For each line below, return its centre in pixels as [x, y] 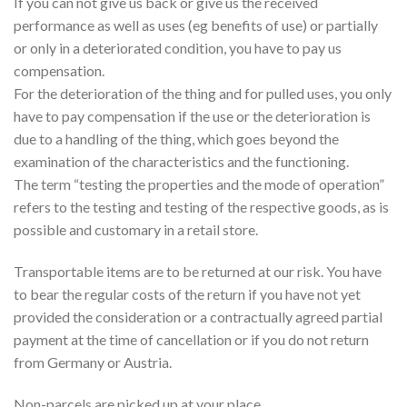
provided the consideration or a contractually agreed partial [198, 316]
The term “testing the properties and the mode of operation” [199, 184]
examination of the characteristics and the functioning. [181, 161]
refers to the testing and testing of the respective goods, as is [201, 206]
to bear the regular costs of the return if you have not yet [187, 293]
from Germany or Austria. [93, 362]
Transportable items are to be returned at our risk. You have [198, 271]
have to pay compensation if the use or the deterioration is [192, 115]
